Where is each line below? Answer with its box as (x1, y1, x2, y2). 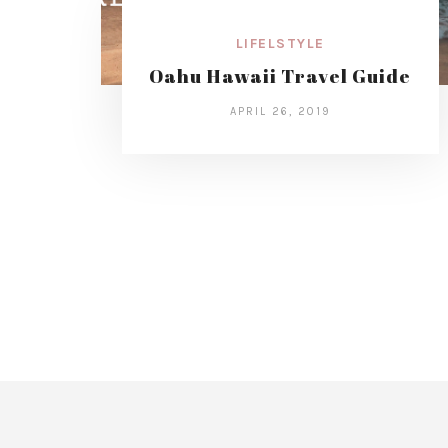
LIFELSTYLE (235, 35, 325, 53)
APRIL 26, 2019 (229, 105, 331, 119)
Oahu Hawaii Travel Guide (149, 63, 412, 90)
